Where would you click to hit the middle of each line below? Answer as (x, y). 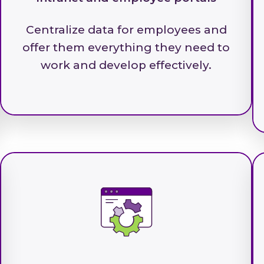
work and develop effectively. (126, 65)
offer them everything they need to (126, 47)
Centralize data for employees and (126, 30)
